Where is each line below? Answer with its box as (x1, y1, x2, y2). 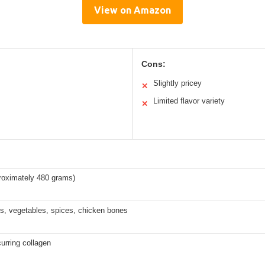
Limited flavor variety (153, 96, 225, 105)
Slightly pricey (153, 78, 202, 88)
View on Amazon (94, 4, 171, 15)
